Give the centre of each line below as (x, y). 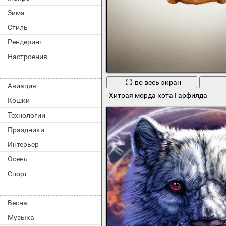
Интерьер (23, 144)
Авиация (22, 86)
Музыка (21, 217)
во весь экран (158, 82)
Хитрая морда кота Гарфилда (158, 96)
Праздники (26, 130)
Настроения (27, 56)
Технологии (26, 115)
